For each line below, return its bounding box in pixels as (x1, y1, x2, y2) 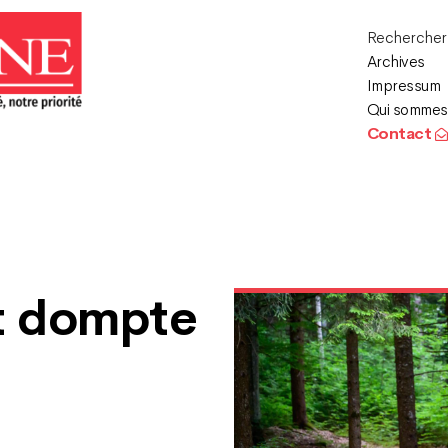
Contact (366, 123, 435, 144)
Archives (366, 51, 425, 72)
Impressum (366, 75, 441, 96)
